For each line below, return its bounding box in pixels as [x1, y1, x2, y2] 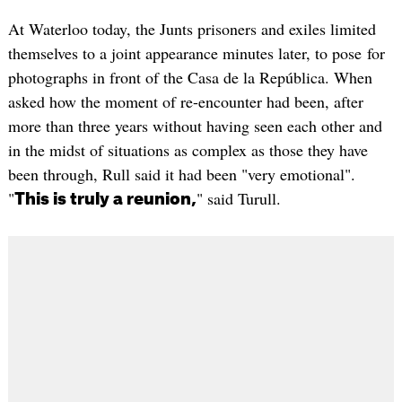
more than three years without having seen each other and [7, 115, 382, 137]
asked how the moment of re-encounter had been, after [7, 91, 363, 113]
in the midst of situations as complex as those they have [7, 139, 368, 162]
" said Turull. [196, 188, 281, 210]
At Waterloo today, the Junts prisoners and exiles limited [7, 18, 376, 40]
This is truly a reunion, [13, 191, 197, 208]
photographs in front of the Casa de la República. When [7, 66, 372, 89]
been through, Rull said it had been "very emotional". [7, 163, 355, 186]
